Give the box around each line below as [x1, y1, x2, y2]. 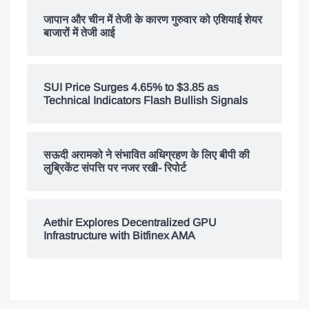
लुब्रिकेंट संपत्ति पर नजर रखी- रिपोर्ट [43, 161, 187, 174]
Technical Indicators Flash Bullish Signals [43, 94, 248, 106]
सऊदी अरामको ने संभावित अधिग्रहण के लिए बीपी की [43, 148, 250, 161]
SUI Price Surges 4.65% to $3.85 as [43, 81, 219, 93]
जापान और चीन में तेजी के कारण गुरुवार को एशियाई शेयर [43, 13, 263, 26]
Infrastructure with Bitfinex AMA [43, 229, 196, 241]
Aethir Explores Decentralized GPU [43, 216, 217, 228]
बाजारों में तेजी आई [43, 26, 115, 39]
